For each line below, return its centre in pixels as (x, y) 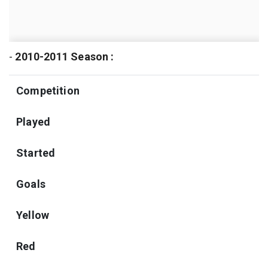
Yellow (33, 215)
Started (36, 153)
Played (33, 121)
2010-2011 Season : (65, 56)
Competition (48, 90)
